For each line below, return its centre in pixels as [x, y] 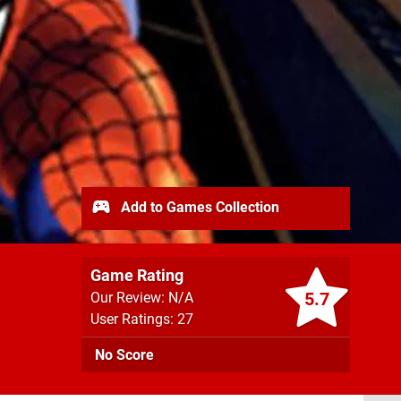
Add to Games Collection [198, 207]
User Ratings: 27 [142, 319]
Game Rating [137, 275]
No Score [124, 355]
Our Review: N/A [142, 298]
